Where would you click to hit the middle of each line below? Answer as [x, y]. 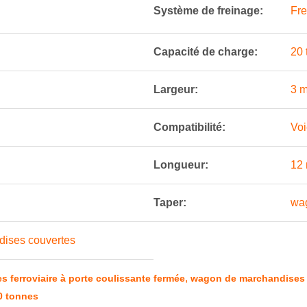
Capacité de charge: [206, 52]
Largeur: [176, 89]
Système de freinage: [208, 11]
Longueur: [181, 165]
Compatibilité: [189, 127]
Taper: [170, 202]
